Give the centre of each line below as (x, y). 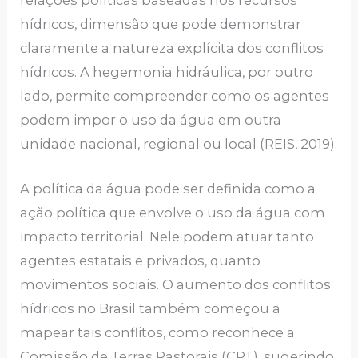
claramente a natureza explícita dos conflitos (172, 48)
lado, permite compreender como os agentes (175, 96)
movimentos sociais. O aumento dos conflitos (176, 285)
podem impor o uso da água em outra (151, 120)
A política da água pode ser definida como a (168, 189)
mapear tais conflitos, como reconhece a (158, 333)
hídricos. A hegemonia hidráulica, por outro (167, 72)
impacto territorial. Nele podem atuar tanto (167, 237)
